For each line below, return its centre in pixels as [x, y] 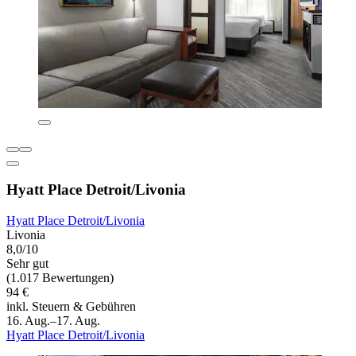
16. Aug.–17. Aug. [53, 321]
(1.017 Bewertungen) [60, 278]
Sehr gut [27, 264]
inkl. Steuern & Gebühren [71, 307]
